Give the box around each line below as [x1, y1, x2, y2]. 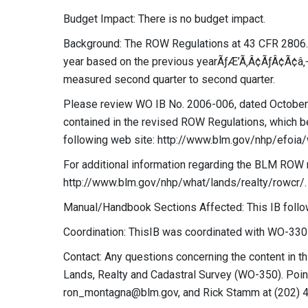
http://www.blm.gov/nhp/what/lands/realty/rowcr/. [63, 176, 307, 189]
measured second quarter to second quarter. [63, 73, 275, 86]
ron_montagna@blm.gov [63, 286, 178, 299]
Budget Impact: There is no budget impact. [63, 12, 265, 25]
